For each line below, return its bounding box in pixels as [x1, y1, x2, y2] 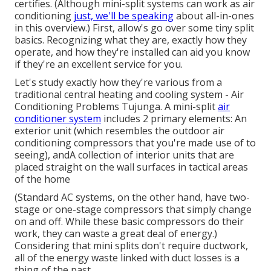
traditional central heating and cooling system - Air [15, 88, 244, 102]
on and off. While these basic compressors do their [15, 215, 244, 229]
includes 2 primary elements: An [101, 112, 247, 126]
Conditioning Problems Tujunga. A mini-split [15, 100, 218, 114]
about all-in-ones [174, 9, 254, 23]
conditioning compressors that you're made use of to [15, 136, 256, 150]
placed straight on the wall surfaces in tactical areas [15, 160, 248, 174]
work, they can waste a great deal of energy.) [15, 227, 217, 241]
